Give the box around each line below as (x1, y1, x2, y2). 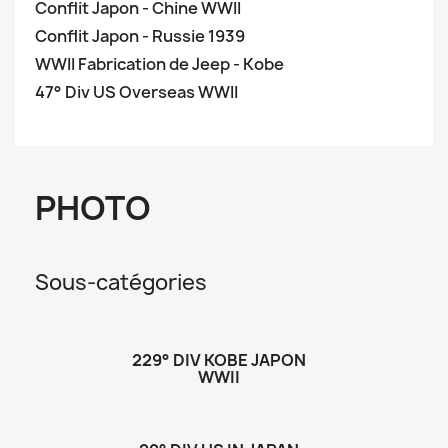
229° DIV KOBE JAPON (132, 349, 306, 371)
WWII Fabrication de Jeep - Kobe (35, 53, 284, 75)
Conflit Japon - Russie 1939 (35, 25, 245, 47)
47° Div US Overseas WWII (35, 81, 238, 103)
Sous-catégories (35, 268, 207, 297)
